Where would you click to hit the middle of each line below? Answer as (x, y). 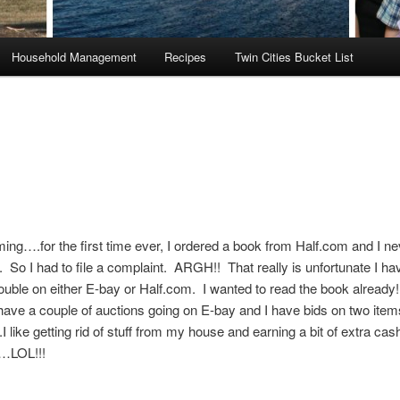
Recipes (186, 57)
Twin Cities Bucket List (294, 57)
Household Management (74, 57)
